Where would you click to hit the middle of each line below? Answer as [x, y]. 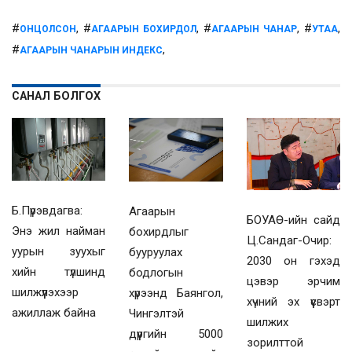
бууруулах [156, 253]
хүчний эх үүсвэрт [293, 302]
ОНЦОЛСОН [48, 29]
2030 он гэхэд [293, 261]
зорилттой [275, 343]
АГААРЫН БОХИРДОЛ [144, 29]
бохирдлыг [159, 232]
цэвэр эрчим [293, 282]
